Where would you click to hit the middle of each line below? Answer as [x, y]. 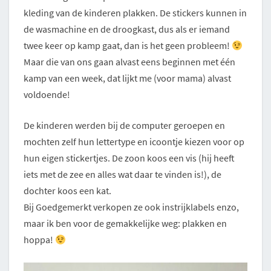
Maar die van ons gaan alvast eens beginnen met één [129, 62]
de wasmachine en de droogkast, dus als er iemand [127, 29]
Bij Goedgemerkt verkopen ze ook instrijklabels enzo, [131, 207]
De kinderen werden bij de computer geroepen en [124, 126]
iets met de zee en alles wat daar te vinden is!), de [122, 175]
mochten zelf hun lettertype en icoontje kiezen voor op [134, 142]
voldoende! [47, 95]
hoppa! [39, 240]
